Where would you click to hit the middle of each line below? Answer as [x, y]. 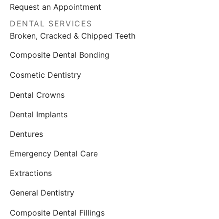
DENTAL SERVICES [51, 24]
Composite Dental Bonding [60, 55]
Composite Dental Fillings [57, 212]
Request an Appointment [55, 7]
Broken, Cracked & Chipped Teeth [73, 35]
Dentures [26, 134]
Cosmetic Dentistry [45, 75]
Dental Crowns [37, 95]
